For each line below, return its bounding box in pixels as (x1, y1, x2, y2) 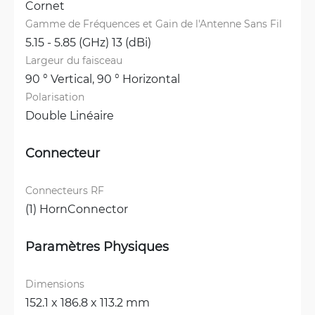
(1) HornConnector (25, 201, 128, 217)
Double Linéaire (25, 108, 114, 123)
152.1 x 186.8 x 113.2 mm (25, 295, 150, 310)
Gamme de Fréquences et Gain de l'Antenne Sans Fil (25, 17, 282, 31)
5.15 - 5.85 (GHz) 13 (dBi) (25, 34, 151, 50)
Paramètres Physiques (25, 238, 169, 255)
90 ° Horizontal (97, 71, 180, 86)
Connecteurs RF (25, 184, 104, 198)
